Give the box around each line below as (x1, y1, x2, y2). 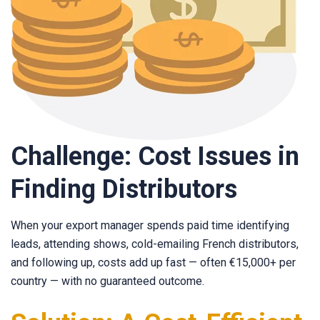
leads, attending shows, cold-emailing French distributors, (11, 237, 299, 251)
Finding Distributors (11, 174, 237, 205)
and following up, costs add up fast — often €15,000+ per (11, 256, 296, 270)
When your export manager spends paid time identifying (11, 219, 289, 233)
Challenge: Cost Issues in (11, 141, 299, 172)
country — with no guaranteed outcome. (11, 274, 204, 289)
